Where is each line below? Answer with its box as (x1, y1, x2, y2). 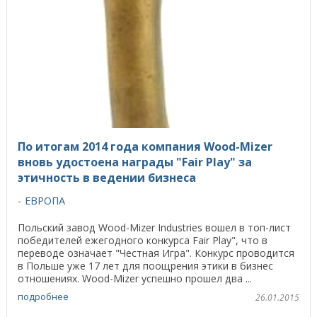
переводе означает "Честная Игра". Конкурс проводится (18, 246, 294, 260)
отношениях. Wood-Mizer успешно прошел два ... (18, 272, 252, 286)
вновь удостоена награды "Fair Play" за (18, 154, 252, 171)
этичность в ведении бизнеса (18, 170, 196, 186)
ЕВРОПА (25, 194, 65, 208)
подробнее (18, 289, 69, 303)
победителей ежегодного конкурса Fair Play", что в (18, 234, 267, 248)
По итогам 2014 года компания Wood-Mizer (18, 139, 272, 155)
